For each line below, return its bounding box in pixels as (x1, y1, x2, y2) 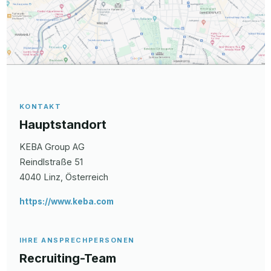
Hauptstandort (19, 117, 106, 132)
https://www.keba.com (19, 196, 114, 206)
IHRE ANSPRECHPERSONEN (19, 235, 135, 244)
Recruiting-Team (19, 250, 116, 266)
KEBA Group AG (19, 141, 85, 152)
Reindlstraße (19, 156, 72, 167)
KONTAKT (19, 102, 62, 111)
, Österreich (60, 171, 108, 182)
